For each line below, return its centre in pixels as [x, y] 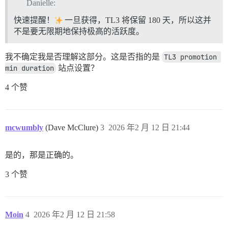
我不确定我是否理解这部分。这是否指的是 [83, 56]
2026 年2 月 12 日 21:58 [74, 214]
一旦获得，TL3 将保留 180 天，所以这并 [137, 20]
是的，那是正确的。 [42, 155]
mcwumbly [24, 127]
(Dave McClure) [73, 127]
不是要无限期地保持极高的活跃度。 [79, 31]
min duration [30, 68]
